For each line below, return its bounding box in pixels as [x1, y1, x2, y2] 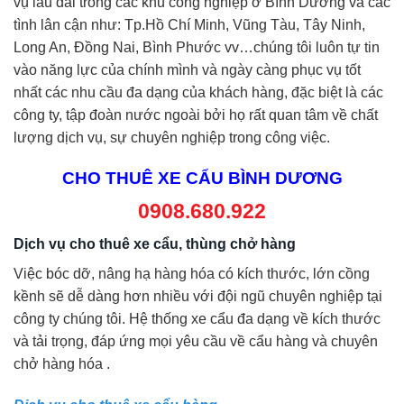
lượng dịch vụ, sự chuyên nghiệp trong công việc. [14, 130, 330, 146]
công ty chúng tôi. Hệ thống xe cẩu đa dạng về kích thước [14, 311, 381, 327]
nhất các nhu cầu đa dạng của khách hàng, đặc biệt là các [14, 85, 383, 101]
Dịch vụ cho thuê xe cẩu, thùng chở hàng [14, 236, 296, 252]
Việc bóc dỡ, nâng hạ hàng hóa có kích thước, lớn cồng [14, 266, 370, 282]
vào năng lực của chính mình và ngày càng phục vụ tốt [14, 62, 361, 78]
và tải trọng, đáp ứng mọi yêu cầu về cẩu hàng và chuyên [14, 334, 378, 350]
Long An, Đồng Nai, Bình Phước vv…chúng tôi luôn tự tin [14, 40, 380, 56]
